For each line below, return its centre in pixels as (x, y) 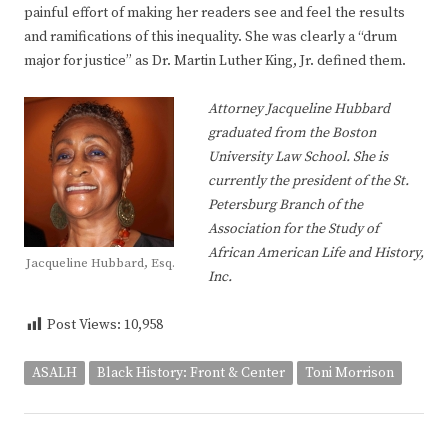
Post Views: (85, 325)
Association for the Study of (293, 229)
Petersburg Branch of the (285, 205)
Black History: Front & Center (191, 373)
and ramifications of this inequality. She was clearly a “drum (210, 37)
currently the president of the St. (308, 181)
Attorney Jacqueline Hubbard (299, 109)
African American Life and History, (316, 253)
